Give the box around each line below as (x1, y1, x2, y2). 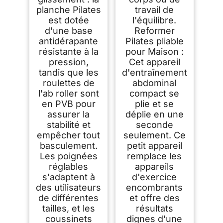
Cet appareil (128, 57, 180, 68)
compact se (129, 88, 180, 99)
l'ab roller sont (38, 88, 99, 99)
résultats (135, 203, 173, 214)
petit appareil (126, 140, 182, 151)
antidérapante (39, 36, 99, 47)
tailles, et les (42, 203, 95, 214)
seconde (135, 119, 173, 130)
